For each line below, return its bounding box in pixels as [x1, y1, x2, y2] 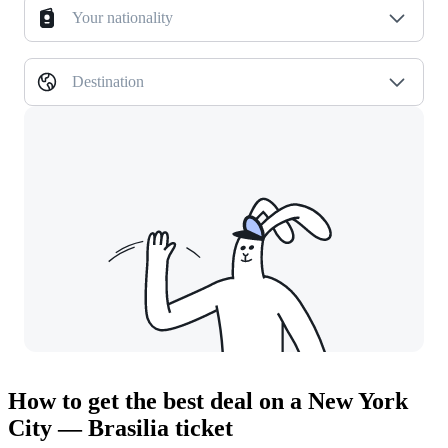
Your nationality [72, 9, 173, 27]
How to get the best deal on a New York [8, 388, 408, 415]
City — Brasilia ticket [8, 415, 233, 442]
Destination [72, 73, 144, 91]
